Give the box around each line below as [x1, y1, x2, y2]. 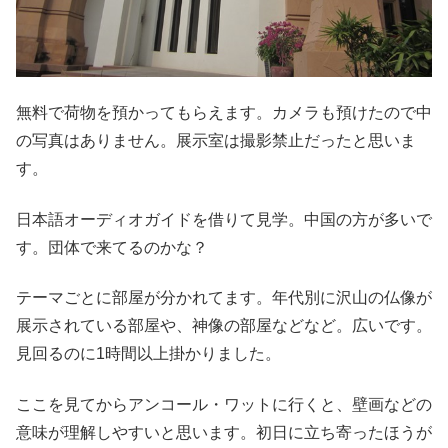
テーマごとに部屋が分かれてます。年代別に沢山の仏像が [16, 289, 432, 307]
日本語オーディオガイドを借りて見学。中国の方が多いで [16, 210, 432, 228]
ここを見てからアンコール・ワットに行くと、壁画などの [16, 395, 432, 413]
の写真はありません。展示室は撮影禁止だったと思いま [16, 132, 416, 150]
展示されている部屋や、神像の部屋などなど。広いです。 [16, 317, 432, 335]
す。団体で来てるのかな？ [16, 238, 208, 256]
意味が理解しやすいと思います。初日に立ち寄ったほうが [16, 423, 432, 441]
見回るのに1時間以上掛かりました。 [16, 345, 281, 363]
